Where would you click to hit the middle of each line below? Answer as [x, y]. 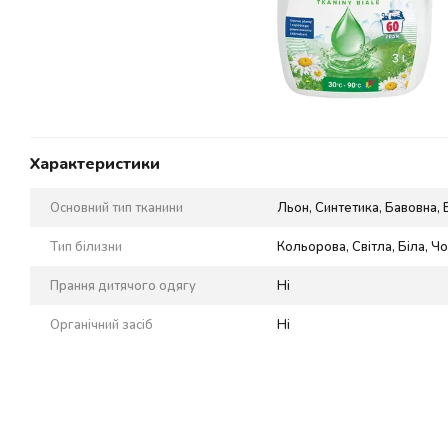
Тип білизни [86, 246]
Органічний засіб [101, 324]
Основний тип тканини [116, 207]
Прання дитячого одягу [123, 285]
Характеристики [95, 163]
